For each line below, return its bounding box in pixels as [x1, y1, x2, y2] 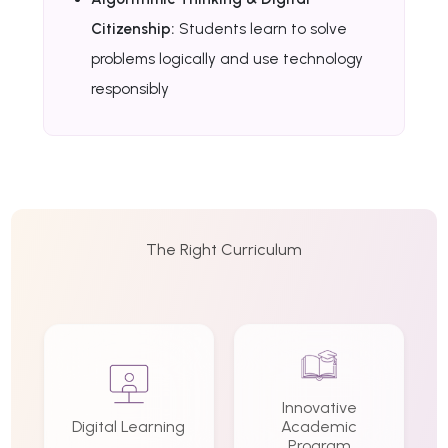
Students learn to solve [175, 19, 348, 38]
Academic [281, 416, 358, 436]
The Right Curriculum [146, 239, 302, 259]
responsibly [91, 79, 170, 98]
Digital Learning [72, 416, 186, 436]
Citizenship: [91, 19, 176, 38]
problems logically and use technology [91, 49, 364, 68]
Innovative [281, 397, 357, 417]
